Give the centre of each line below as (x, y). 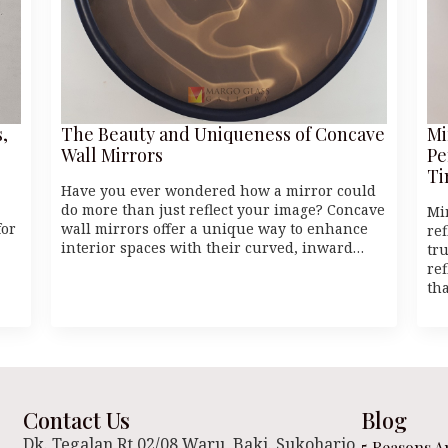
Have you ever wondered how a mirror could (218, 190)
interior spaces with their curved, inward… (212, 247)
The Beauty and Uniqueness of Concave (222, 133)
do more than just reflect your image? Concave (222, 209)
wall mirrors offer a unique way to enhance (214, 228)
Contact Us (76, 419)
